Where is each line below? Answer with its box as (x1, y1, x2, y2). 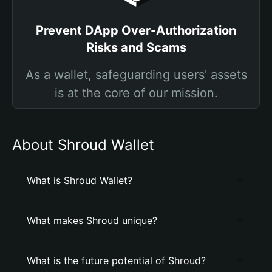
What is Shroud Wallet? (27, 174, 132, 186)
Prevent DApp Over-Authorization (36, 23, 236, 38)
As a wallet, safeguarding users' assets (25, 67, 247, 82)
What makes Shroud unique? (27, 214, 157, 226)
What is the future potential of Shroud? (27, 254, 206, 267)
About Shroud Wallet (12, 136, 154, 154)
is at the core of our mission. (54, 86, 218, 100)
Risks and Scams (86, 40, 186, 55)
